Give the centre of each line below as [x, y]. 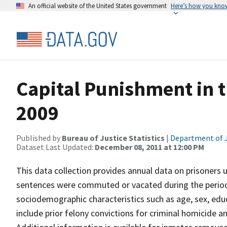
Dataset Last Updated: [55, 147]
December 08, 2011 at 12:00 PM [149, 147]
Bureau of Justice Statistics [113, 138]
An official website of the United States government [98, 6]
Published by [39, 138]
